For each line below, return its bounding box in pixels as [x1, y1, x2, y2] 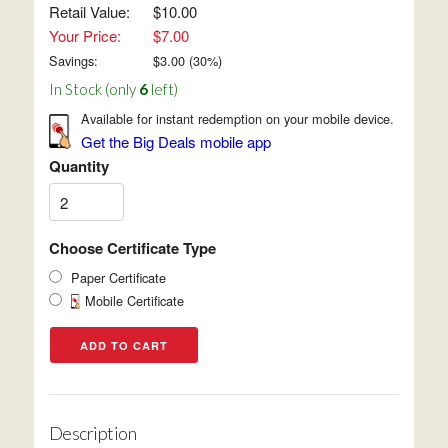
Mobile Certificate [85, 291, 185, 310]
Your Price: [48, 25, 121, 46]
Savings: [48, 51, 98, 70]
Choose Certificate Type [48, 237, 216, 259]
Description [48, 422, 137, 444]
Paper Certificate [70, 268, 166, 287]
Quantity [48, 155, 109, 177]
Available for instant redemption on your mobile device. [81, 109, 395, 128]
